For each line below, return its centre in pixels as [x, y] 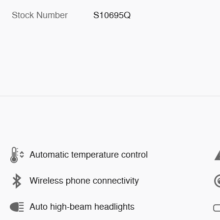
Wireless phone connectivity [84, 181]
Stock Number [40, 15]
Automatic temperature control [89, 155]
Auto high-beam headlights [82, 207]
